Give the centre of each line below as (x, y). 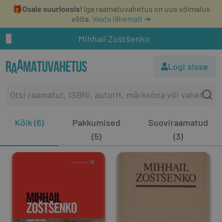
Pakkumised (96, 122)
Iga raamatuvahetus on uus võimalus (146, 9)
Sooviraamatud (178, 122)
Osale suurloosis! (52, 9)
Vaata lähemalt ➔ (121, 19)
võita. (81, 19)
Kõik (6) (29, 122)
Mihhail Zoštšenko (114, 39)
